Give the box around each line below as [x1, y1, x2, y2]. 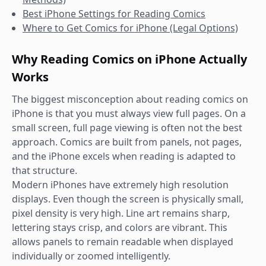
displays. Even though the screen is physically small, [12, 192, 243, 205]
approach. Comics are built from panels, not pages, [12, 135, 242, 148]
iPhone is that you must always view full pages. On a [12, 107, 246, 120]
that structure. [12, 164, 77, 177]
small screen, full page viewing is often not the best [12, 121, 242, 134]
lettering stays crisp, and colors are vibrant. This [12, 221, 227, 234]
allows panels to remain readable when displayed [12, 235, 233, 248]
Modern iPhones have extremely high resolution [12, 178, 229, 191]
